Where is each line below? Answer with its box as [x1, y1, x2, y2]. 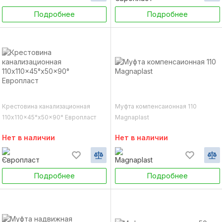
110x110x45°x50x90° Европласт [2, 113, 96, 121]
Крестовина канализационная [2, 103, 90, 110]
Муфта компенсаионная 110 [115, 103, 197, 110]
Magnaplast [115, 113, 149, 121]
